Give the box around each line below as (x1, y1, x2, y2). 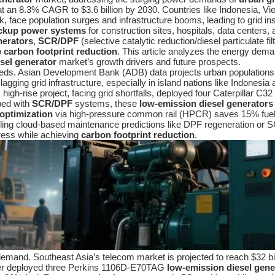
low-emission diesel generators (139, 98, 273, 109)
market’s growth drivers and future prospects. (56, 56, 241, 67)
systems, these (72, 98, 139, 109)
